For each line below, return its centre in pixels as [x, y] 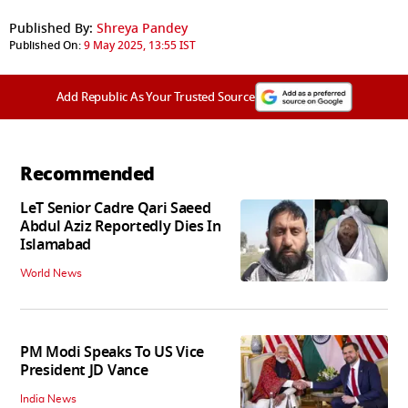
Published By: [51, 28]
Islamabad [56, 245]
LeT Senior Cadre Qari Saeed [116, 208]
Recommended [87, 173]
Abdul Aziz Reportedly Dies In [121, 226]
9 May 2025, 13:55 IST [140, 45]
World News [51, 273]
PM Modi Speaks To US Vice [112, 352]
